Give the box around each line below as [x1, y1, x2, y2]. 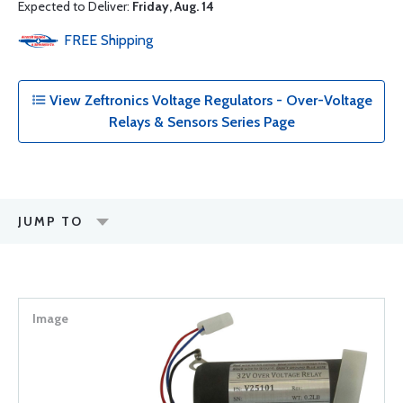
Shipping [101, 31, 153, 49]
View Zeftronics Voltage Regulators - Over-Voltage [45, 92, 372, 109]
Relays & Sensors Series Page [108, 113, 295, 130]
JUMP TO [18, 213, 83, 229]
